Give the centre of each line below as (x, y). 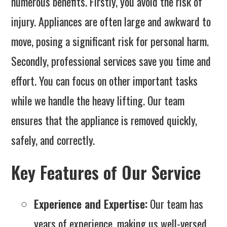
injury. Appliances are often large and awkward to (111, 22)
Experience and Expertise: (91, 204)
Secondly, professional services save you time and (111, 61)
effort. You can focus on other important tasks (105, 81)
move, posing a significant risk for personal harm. (110, 41)
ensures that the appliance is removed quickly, (104, 120)
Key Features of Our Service (106, 172)
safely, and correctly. (53, 140)
